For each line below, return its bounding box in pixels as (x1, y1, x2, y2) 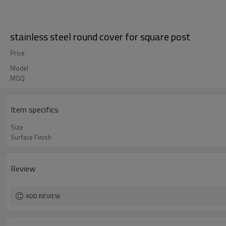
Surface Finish (11, 132, 51, 142)
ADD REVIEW (26, 191, 61, 201)
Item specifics (11, 103, 59, 116)
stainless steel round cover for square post (10, 29, 190, 44)
